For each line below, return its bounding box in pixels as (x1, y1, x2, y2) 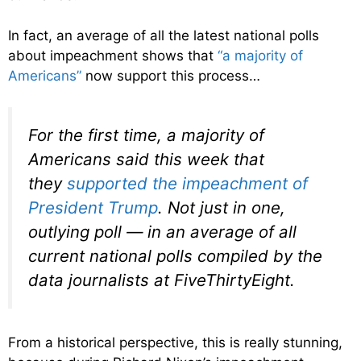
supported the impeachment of (67, 172, 308, 193)
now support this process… (81, 68, 260, 85)
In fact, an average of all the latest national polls (8, 27, 319, 44)
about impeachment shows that (8, 48, 218, 64)
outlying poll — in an (28, 221, 190, 242)
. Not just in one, (158, 197, 285, 218)
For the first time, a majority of (28, 124, 264, 145)
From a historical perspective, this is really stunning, (8, 334, 342, 351)
